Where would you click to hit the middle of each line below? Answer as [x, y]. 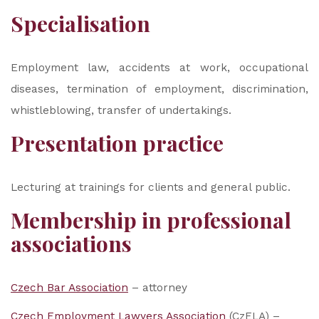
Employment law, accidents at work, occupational [159, 68]
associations [71, 244]
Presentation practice [117, 143]
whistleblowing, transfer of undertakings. [121, 110]
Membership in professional [151, 220]
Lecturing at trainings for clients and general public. [151, 187]
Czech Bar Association [69, 288]
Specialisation [80, 23]
